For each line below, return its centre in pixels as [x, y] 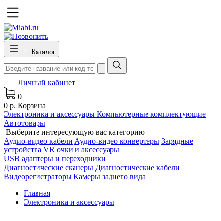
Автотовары [25, 123]
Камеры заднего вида [110, 176]
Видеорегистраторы [38, 176]
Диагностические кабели [137, 167]
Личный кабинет [46, 83]
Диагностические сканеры [49, 167]
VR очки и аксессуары [81, 150]
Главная [37, 193]
